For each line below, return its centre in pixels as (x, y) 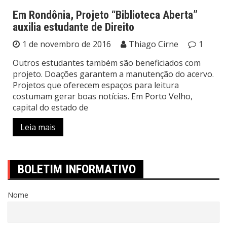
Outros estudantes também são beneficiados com (107, 63)
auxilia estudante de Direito (73, 27)
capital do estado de (50, 107)
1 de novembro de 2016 (67, 44)
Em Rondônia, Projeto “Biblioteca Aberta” (105, 15)
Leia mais (38, 127)
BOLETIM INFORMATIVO (77, 169)
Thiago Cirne (154, 44)
